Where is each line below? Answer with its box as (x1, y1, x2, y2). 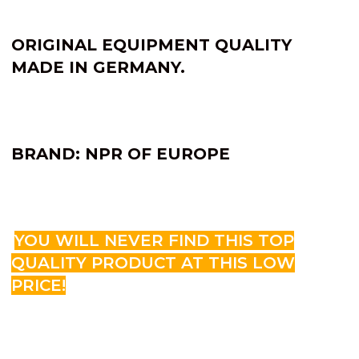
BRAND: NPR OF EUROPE (11, 143, 230, 163)
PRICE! (11, 275, 66, 295)
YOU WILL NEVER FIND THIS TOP (14, 230, 294, 250)
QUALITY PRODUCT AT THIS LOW (11, 252, 295, 272)
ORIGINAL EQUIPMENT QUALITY (11, 34, 292, 54)
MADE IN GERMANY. (11, 57, 185, 77)
